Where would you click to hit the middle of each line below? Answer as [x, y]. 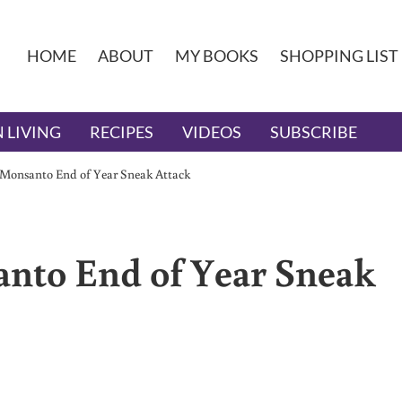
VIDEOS [212, 132]
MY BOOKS [216, 56]
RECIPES [122, 132]
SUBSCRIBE [314, 132]
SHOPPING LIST [339, 56]
